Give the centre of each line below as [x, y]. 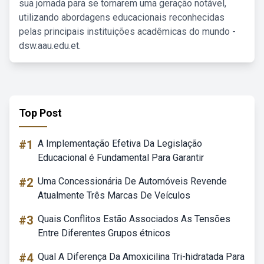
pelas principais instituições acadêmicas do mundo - [127, 32]
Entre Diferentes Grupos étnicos [104, 233]
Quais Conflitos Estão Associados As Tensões [134, 219]
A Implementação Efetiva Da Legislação [120, 143]
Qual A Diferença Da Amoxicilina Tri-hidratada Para [141, 257]
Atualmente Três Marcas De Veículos [114, 195]
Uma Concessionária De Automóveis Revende [132, 181]
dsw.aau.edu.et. [50, 46]
